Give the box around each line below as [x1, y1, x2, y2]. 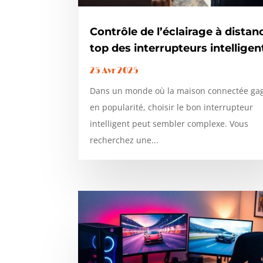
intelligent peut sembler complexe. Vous [90, 117, 249, 129]
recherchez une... [90, 134, 159, 146]
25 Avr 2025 [90, 65, 139, 76]
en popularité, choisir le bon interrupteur [90, 101, 254, 113]
